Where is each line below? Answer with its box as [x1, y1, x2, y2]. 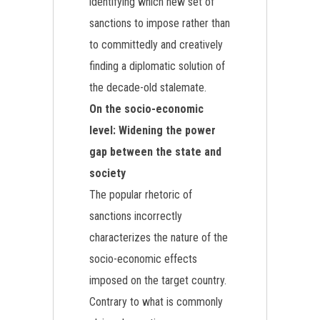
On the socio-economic [89, 102, 204, 116]
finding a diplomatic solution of [89, 59, 225, 73]
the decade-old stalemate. [89, 81, 206, 94]
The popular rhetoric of [89, 188, 192, 201]
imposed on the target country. [89, 274, 226, 287]
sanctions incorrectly [89, 209, 182, 223]
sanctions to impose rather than [89, 16, 230, 30]
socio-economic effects [89, 252, 197, 266]
